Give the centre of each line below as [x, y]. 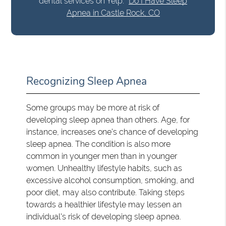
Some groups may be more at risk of [93, 107]
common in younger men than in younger [102, 156]
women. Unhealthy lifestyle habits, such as [104, 168]
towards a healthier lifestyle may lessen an [104, 204]
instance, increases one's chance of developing [112, 132]
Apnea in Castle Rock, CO [113, 13]
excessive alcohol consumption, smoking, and [110, 180]
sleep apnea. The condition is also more [99, 144]
